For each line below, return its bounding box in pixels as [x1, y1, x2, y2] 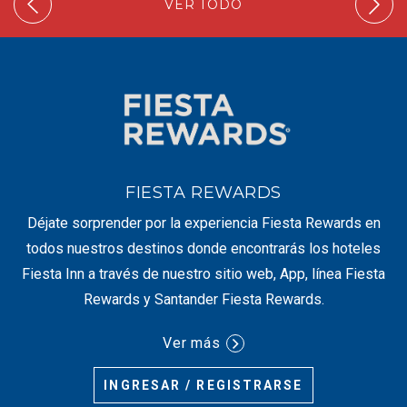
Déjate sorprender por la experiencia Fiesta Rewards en [26, 213, 381, 232]
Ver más [162, 333, 222, 352]
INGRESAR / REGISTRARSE [104, 377, 303, 392]
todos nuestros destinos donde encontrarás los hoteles [26, 239, 381, 257]
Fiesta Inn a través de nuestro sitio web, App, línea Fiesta [22, 264, 385, 283]
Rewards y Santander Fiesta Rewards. [83, 290, 324, 308]
